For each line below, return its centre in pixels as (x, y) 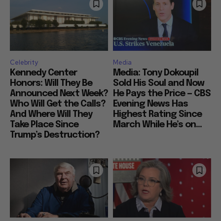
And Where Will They (51, 115)
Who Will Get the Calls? (58, 104)
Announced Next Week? (59, 94)
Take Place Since (44, 125)
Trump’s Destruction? (55, 135)
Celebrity (24, 63)
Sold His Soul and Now (159, 84)
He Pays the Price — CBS (162, 94)
